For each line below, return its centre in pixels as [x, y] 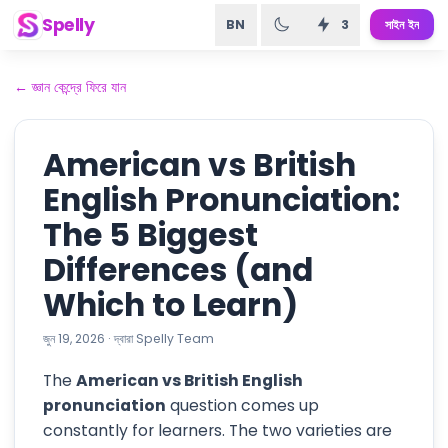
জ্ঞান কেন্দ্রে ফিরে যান [79, 87]
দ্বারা [123, 338]
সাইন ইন [402, 24]
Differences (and [178, 270]
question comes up [242, 405]
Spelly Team [175, 338]
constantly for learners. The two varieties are [217, 430]
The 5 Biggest [150, 235]
